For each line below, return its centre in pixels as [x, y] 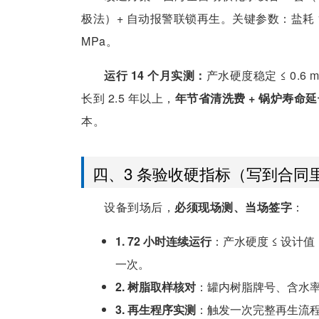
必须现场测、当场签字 [233, 207]
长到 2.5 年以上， [128, 98]
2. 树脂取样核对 [156, 287]
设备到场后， [139, 207]
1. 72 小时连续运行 [163, 241]
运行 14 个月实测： [155, 75]
